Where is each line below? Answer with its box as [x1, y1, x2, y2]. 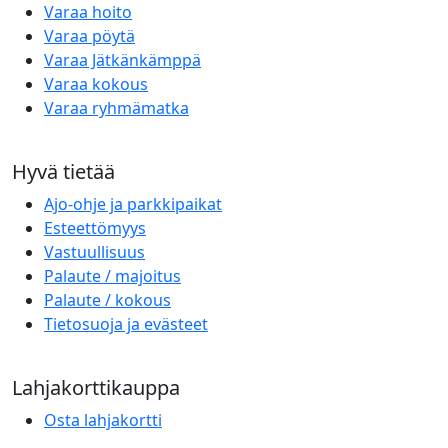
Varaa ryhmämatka [44, 96, 189, 119]
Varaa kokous [44, 72, 148, 95]
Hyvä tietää [12, 157, 115, 185]
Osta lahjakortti [44, 408, 162, 431]
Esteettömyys [44, 216, 146, 239]
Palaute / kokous [44, 288, 171, 311]
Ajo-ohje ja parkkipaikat [44, 192, 222, 215]
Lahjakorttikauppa [12, 373, 180, 401]
